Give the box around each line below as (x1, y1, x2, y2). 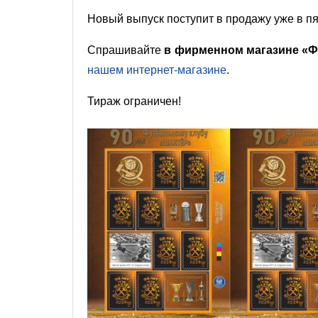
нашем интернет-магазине (87, 63, 226, 76)
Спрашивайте (87, 43, 165, 56)
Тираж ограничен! (87, 94, 184, 107)
